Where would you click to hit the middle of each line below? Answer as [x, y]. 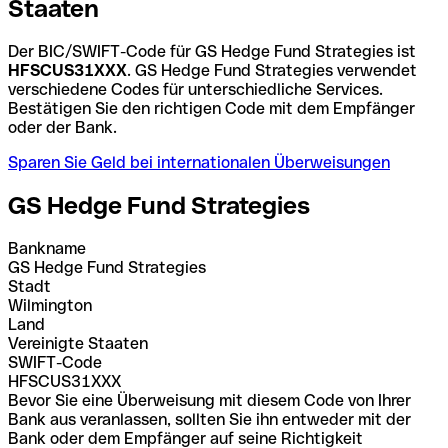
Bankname [47, 248]
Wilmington [50, 305]
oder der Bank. [62, 127]
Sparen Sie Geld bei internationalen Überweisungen [199, 162]
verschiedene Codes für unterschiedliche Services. [195, 89]
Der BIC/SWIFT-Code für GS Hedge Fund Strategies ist [212, 51]
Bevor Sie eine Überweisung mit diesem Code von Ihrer [209, 400]
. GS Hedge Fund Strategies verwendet [272, 70]
